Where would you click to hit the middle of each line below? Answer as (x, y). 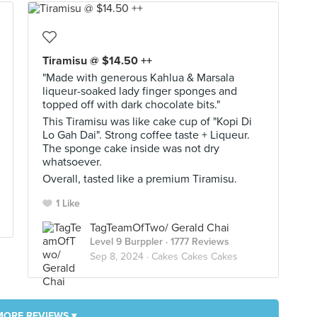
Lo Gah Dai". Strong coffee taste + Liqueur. (146, 135)
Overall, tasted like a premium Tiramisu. (140, 179)
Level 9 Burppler (126, 242)
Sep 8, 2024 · (121, 257)
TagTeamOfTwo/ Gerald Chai (160, 228)
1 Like (68, 203)
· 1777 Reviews (196, 242)
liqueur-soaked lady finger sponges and (140, 91)
